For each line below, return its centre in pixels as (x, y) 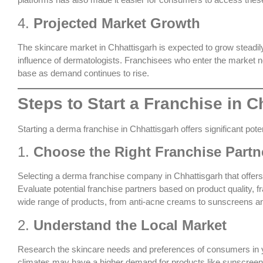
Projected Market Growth (117, 23)
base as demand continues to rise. (83, 73)
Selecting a (40, 176)
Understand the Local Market (130, 225)
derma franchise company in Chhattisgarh (142, 176)
